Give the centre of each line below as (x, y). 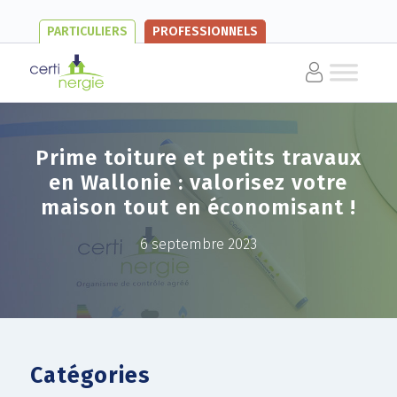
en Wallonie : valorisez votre (198, 183)
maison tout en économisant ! (198, 207)
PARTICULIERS (87, 31)
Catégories (90, 376)
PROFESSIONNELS (205, 31)
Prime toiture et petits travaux (198, 158)
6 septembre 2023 (198, 244)
